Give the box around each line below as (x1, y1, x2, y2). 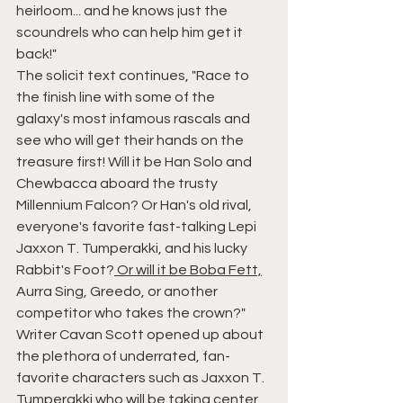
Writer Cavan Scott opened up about (16, 327, 266, 343)
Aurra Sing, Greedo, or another (16, 284, 220, 300)
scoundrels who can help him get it (16, 25, 246, 40)
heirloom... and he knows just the (16, 4, 230, 19)
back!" (16, 47, 57, 62)
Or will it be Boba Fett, (114, 263, 262, 278)
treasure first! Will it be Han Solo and (16, 155, 255, 170)
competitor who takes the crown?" (16, 306, 246, 321)
